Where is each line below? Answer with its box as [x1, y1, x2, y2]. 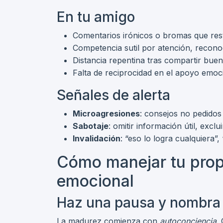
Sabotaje [73, 121, 109, 131]
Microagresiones [73, 109, 140, 118]
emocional [57, 171, 134, 191]
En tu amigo [57, 8, 135, 25]
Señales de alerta [57, 87, 170, 104]
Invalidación [73, 133, 120, 143]
